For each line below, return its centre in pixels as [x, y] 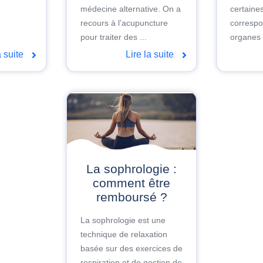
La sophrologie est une [123, 220]
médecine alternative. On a [130, 9]
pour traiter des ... [113, 37]
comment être [131, 183]
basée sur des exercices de [131, 249]
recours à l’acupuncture [124, 23]
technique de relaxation [124, 235]
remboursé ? [131, 197]
